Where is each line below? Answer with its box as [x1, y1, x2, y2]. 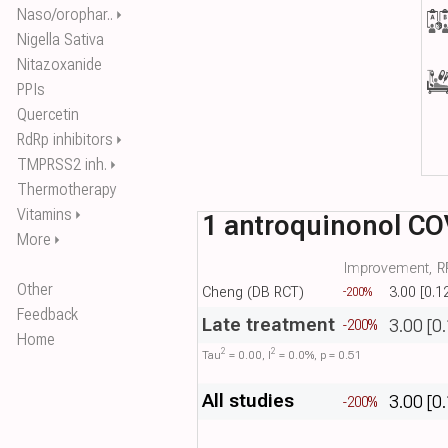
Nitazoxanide [17, 55, 102, 74]
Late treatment [202, 313, 336, 337]
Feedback [17, 305, 78, 324]
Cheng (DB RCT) [202, 283, 305, 302]
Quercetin [17, 105, 79, 124]
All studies [201, 389, 295, 413]
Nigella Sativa [17, 30, 104, 49]
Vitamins [17, 205, 72, 224]
